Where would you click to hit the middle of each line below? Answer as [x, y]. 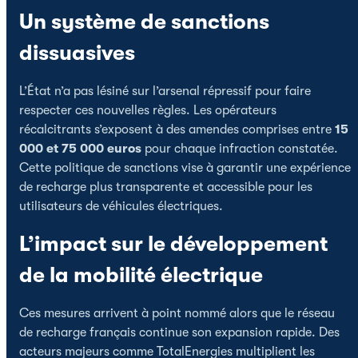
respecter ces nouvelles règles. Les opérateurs [148, 110]
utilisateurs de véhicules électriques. [121, 206]
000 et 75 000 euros [80, 148]
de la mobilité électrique [141, 275]
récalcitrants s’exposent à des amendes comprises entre [177, 129]
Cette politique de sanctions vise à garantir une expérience [185, 167]
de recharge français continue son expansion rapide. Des [179, 332]
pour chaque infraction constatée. [240, 148]
